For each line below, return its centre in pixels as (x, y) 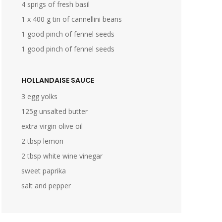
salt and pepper (46, 186)
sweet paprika (43, 171)
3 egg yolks (39, 96)
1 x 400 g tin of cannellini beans (71, 19)
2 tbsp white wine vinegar (62, 156)
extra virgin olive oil (52, 126)
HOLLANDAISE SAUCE (57, 80)
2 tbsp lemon (42, 141)
